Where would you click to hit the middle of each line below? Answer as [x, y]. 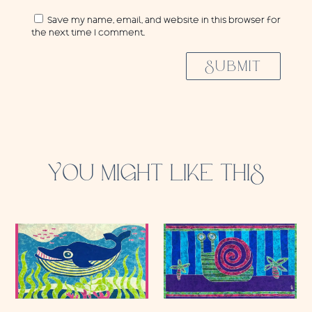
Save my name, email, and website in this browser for [164, 21]
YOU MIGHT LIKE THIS [156, 173]
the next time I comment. [88, 33]
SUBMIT [234, 66]
